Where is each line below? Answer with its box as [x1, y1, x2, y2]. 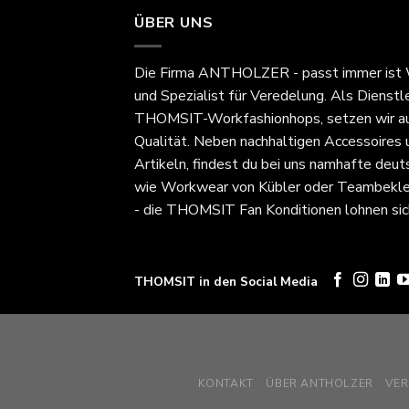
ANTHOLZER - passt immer [198, 62, 382, 83]
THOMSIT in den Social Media [134, 272, 318, 290]
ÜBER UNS [134, 13, 214, 34]
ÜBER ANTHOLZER [266, 375, 373, 391]
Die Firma [134, 62, 198, 83]
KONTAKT [197, 375, 254, 391]
